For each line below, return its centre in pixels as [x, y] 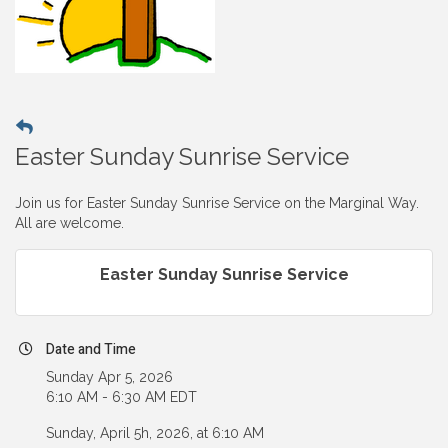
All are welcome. [69, 222]
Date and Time [91, 349]
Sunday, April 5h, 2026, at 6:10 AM [155, 432]
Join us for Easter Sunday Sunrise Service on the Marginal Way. [217, 202]
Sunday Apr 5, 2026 [109, 376]
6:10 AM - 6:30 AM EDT [121, 396]
